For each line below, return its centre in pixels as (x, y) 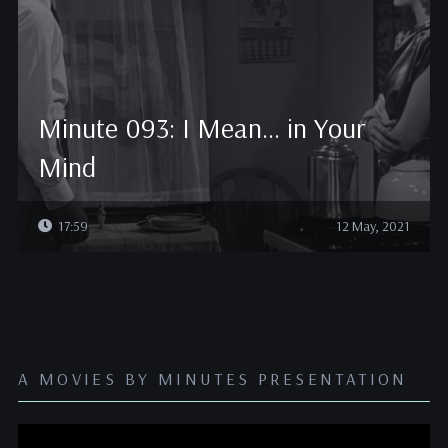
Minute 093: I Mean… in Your (201, 127)
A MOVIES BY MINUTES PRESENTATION (212, 378)
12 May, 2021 (373, 226)
